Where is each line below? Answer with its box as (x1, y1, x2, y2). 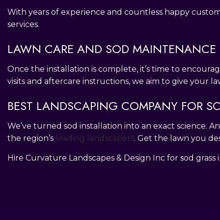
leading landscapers (55, 133, 134, 143)
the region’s (7, 133, 55, 143)
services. (7, 19, 39, 29)
